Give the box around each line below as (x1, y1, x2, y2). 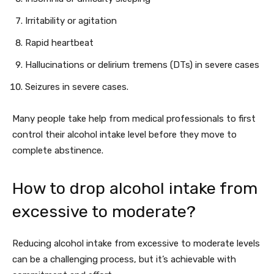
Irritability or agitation (25, 15, 117, 26)
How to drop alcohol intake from (12, 179, 257, 198)
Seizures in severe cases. (25, 81, 128, 92)
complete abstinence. (12, 145, 103, 156)
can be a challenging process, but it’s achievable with (12, 254, 236, 265)
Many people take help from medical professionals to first (12, 113, 256, 124)
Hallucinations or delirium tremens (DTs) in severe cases (25, 59, 259, 70)
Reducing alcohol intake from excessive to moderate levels (12, 238, 260, 249)
